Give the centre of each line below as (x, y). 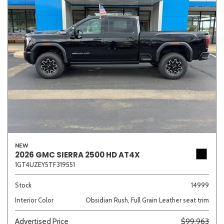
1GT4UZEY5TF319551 (45, 164)
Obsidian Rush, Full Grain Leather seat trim (147, 200)
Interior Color (34, 200)
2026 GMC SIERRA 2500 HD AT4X (77, 155)
